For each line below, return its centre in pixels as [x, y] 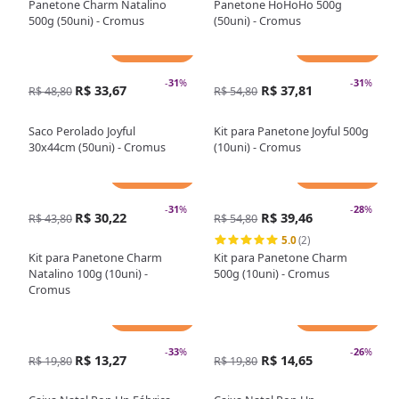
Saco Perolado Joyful [81, 130]
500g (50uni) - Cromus [86, 20]
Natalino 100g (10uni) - [88, 273]
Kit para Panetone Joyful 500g [292, 130]
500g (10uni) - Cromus [272, 273]
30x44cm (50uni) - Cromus [97, 147]
